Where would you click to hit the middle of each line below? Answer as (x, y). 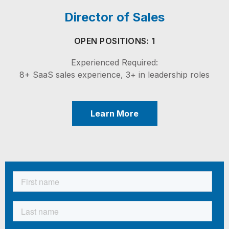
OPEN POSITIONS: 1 (114, 41)
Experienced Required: (114, 62)
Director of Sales (114, 17)
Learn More (114, 113)
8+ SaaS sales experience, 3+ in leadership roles (114, 75)
